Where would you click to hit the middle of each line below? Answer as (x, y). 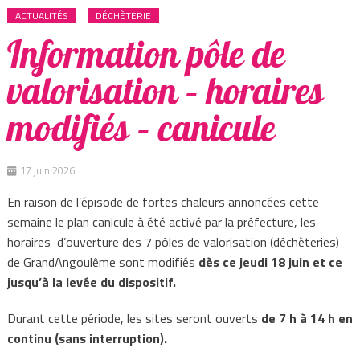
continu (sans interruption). (87, 338)
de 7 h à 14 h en (307, 318)
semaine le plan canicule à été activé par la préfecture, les (161, 221)
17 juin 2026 (47, 170)
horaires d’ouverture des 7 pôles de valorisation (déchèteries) (173, 241)
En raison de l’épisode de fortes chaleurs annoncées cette (163, 201)
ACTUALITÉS (41, 15)
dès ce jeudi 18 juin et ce (270, 262)
